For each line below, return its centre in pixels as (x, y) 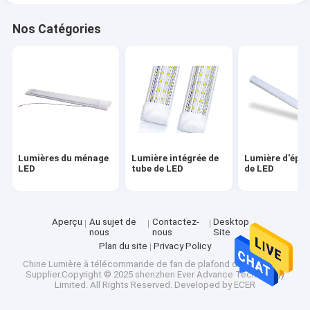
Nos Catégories (56, 29)
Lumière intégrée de (175, 158)
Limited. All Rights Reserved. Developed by (144, 285)
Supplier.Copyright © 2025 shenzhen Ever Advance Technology (155, 275)
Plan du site (123, 246)
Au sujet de (112, 222)
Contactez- (175, 222)
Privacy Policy (183, 246)
